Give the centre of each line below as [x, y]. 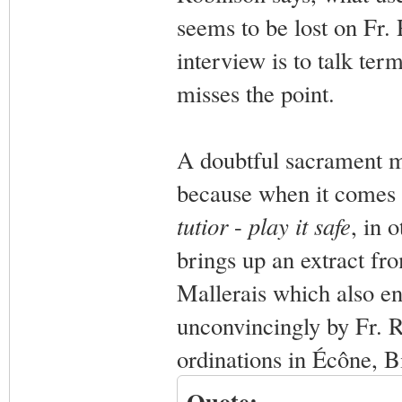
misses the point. [255, 93]
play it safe [299, 226]
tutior [202, 226]
